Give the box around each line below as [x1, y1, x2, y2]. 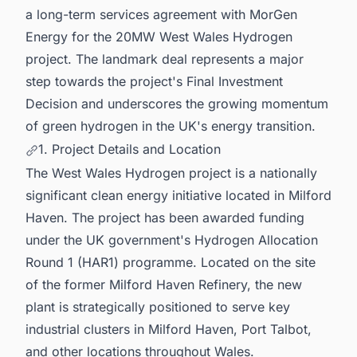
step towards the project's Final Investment [25, 73, 283, 89]
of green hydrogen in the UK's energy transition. [25, 117, 316, 134]
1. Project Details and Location [38, 141, 221, 158]
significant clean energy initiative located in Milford [25, 186, 331, 203]
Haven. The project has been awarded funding [25, 209, 304, 226]
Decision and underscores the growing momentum [25, 95, 328, 112]
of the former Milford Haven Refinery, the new [25, 276, 302, 292]
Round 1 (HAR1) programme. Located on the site [25, 253, 316, 270]
